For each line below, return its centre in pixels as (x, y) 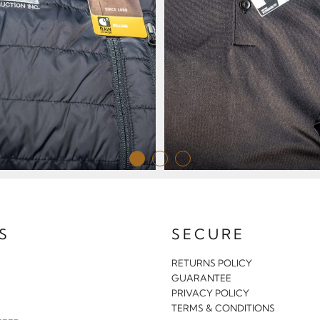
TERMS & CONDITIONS (223, 307)
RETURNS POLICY (212, 262)
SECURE (208, 234)
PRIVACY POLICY (210, 292)
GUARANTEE (201, 277)
